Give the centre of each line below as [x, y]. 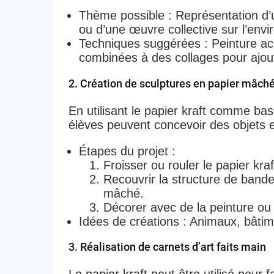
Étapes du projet [123, 151]
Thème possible [121, 15]
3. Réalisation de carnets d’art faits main [167, 247]
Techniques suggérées [139, 43]
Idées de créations [129, 221]
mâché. [123, 193]
